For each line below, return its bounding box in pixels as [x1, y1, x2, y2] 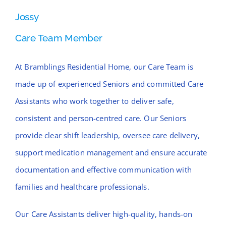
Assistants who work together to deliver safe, [15, 96, 174, 106]
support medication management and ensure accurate [15, 147, 207, 158]
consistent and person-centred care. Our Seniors [15, 113, 187, 124]
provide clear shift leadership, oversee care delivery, [15, 130, 200, 141]
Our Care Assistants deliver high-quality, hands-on [15, 209, 193, 219]
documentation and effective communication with [15, 164, 192, 175]
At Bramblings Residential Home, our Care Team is [15, 62, 194, 72]
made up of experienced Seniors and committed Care [15, 79, 204, 89]
